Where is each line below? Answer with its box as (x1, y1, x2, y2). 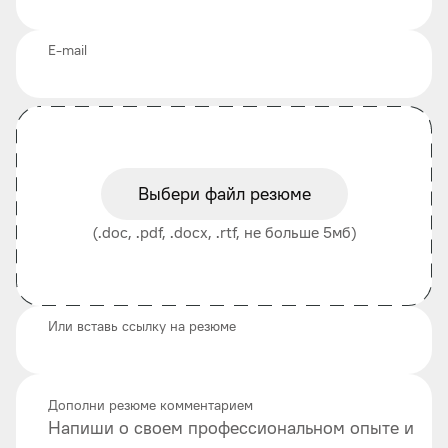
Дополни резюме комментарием (48, 396, 253, 413)
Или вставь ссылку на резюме (48, 317, 236, 334)
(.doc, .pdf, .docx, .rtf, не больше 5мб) (91, 222, 357, 242)
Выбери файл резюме (137, 183, 311, 204)
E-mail (48, 41, 87, 58)
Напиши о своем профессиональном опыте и (48, 417, 414, 438)
